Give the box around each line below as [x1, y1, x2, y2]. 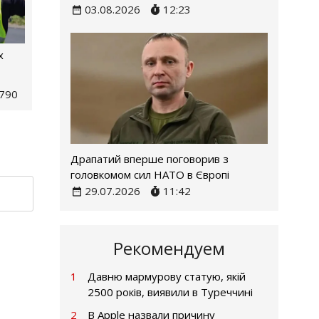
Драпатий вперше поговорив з [70, 151, 229, 166]
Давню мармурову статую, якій [87, 268, 246, 283]
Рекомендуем [113, 236, 225, 260]
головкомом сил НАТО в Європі [70, 167, 229, 182]
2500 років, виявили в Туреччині [87, 284, 253, 299]
